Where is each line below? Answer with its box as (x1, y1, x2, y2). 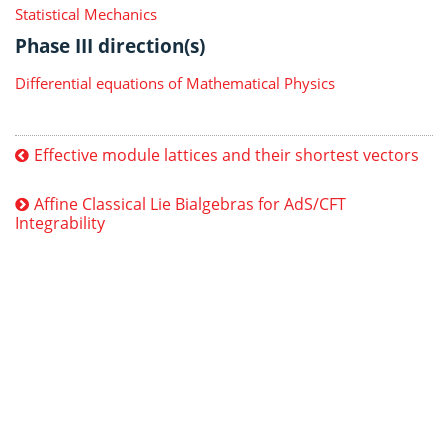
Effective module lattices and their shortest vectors (34, 143, 419, 166)
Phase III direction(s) (15, 32, 205, 58)
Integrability (15, 211, 105, 234)
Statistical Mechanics (15, 3, 157, 24)
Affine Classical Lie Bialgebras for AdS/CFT (34, 192, 346, 215)
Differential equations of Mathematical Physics (15, 72, 335, 93)
